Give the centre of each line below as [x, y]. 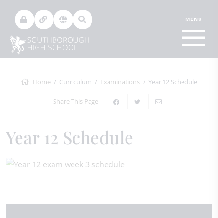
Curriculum [75, 82]
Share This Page [75, 101]
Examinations [120, 82]
